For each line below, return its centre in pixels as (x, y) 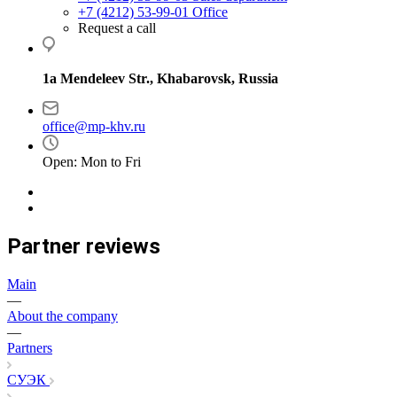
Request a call (117, 28)
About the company (62, 315)
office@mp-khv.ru (94, 126)
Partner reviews (84, 246)
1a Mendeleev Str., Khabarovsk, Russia (160, 78)
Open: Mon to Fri (92, 162)
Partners (30, 347)
